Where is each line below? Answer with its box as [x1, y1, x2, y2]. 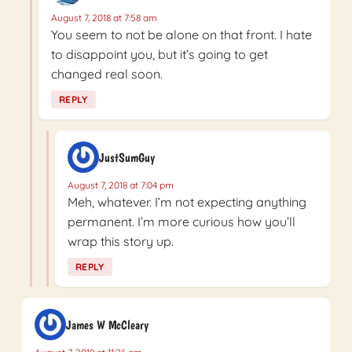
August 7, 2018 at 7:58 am [51, 12, 157, 24]
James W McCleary [66, 317, 148, 332]
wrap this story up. [68, 233, 174, 250]
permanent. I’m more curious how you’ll [68, 214, 295, 230]
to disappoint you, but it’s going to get [51, 46, 268, 63]
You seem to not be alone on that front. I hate [51, 27, 312, 43]
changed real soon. [51, 66, 163, 82]
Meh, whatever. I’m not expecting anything [68, 194, 306, 211]
